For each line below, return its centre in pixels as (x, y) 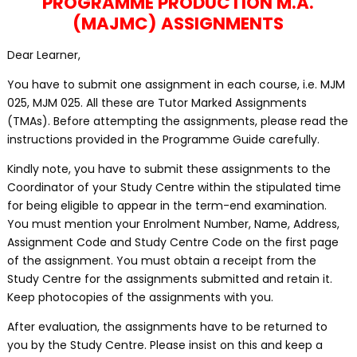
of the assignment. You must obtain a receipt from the (161, 261)
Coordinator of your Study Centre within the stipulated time (174, 187)
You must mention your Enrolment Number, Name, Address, (173, 224)
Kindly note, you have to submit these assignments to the (169, 169)
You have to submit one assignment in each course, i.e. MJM (176, 84)
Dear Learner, (43, 55)
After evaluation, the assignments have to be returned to (167, 327)
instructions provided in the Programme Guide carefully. (163, 139)
